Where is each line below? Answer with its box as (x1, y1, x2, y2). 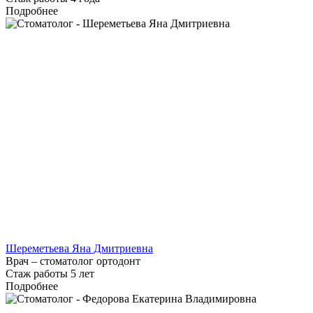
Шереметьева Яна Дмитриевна (6, 242, 153, 255)
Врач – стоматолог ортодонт (6, 255, 140, 268)
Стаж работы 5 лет (6, 268, 94, 280)
